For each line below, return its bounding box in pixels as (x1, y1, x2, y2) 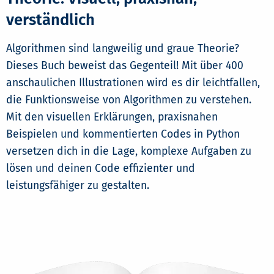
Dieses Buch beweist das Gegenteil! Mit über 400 (6, 59, 243, 73)
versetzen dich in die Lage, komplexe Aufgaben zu (6, 145, 251, 158)
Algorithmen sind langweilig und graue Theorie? (6, 42, 239, 56)
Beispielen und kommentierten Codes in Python (6, 128, 240, 141)
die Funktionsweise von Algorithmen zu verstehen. (6, 94, 251, 107)
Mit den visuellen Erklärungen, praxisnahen (6, 111, 218, 124)
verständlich (6, 10, 95, 30)
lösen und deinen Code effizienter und (6, 162, 195, 176)
